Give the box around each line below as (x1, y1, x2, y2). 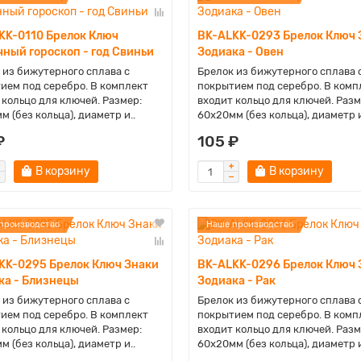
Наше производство (205, 219, 293, 230)
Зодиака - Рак (197, 274, 276, 288)
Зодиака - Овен (197, 45, 284, 59)
